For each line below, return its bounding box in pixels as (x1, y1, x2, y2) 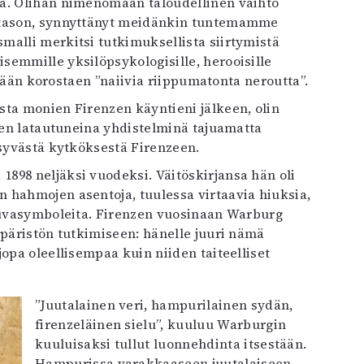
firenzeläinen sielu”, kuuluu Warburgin (35, 314, 287, 333)
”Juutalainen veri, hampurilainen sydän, (35, 295, 293, 314)
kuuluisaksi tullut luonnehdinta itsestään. (35, 334, 307, 353)
